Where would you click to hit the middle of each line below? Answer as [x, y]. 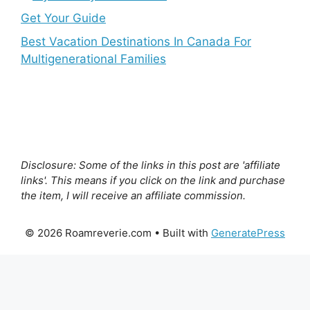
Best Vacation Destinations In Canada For [136, 41]
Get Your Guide [63, 18]
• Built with [181, 233]
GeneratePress [248, 233]
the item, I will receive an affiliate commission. [133, 195]
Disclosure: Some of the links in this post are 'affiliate [151, 165]
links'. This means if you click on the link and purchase [153, 180]
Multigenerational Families [93, 58]
